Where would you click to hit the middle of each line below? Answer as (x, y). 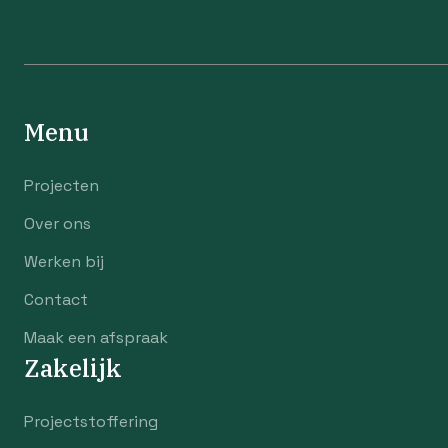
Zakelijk (73, 368)
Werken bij (64, 261)
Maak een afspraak (96, 337)
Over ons (57, 223)
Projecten (61, 185)
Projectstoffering (91, 421)
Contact (56, 299)
